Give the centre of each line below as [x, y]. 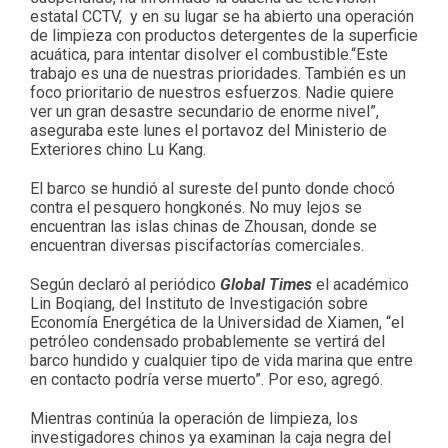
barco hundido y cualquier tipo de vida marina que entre [221, 360]
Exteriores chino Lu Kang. [118, 149]
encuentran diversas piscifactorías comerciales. [197, 245]
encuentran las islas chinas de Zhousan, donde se [203, 226]
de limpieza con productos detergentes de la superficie [224, 35]
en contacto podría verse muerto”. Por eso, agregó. [206, 379]
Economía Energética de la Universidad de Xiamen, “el [217, 322]
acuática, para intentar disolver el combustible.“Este [209, 54]
